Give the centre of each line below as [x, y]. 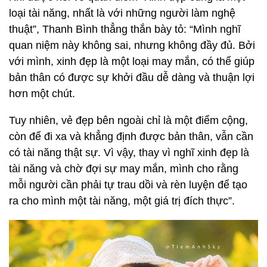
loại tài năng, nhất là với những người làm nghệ [122, 13]
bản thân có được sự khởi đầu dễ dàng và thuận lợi [132, 78]
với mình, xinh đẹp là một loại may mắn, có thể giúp [132, 62]
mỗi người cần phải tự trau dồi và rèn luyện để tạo [128, 185]
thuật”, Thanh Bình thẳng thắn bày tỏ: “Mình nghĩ [125, 30]
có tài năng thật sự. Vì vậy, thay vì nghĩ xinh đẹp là [129, 153]
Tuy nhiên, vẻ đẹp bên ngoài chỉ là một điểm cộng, [128, 121]
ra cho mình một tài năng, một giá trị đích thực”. [122, 201]
